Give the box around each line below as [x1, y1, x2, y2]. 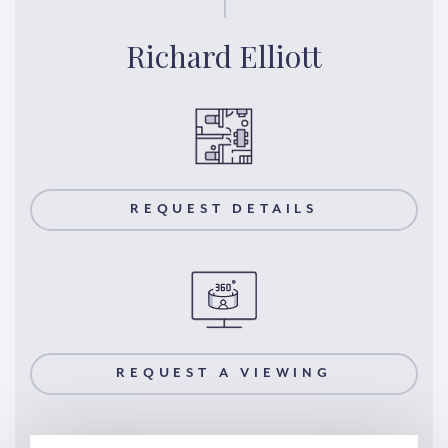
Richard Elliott [126, 35, 322, 76]
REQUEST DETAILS [130, 202, 318, 218]
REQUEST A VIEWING [116, 365, 332, 381]
